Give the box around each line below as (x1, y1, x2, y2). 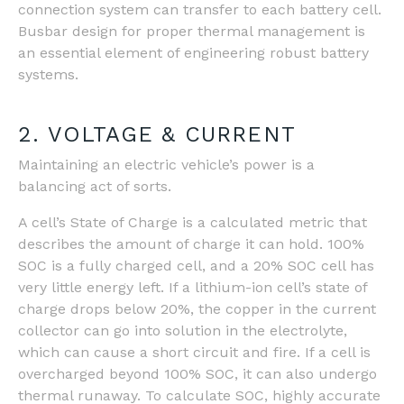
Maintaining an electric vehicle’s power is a (18, 155, 315, 173)
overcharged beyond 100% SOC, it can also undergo (18, 364, 377, 382)
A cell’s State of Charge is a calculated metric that (18, 213, 367, 231)
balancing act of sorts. (18, 177, 176, 195)
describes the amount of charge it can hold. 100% (18, 234, 364, 252)
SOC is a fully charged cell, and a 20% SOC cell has (18, 256, 374, 274)
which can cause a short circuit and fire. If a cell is (18, 343, 371, 361)
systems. (18, 65, 78, 83)
